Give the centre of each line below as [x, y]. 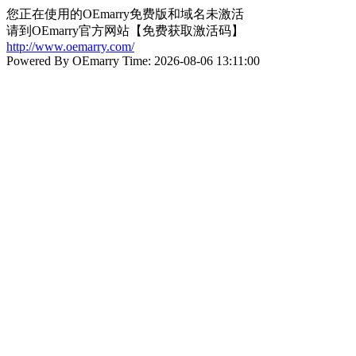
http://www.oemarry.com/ [70, 46]
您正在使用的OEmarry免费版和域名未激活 [125, 14]
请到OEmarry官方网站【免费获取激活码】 [125, 31]
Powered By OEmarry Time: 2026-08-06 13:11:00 [133, 61]
